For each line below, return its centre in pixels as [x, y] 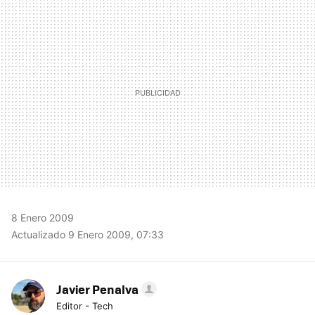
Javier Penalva [97, 289]
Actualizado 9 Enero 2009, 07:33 [88, 234]
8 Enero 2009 [43, 218]
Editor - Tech [85, 306]
